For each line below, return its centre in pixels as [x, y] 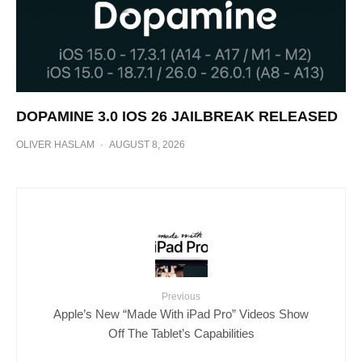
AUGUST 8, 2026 [147, 144]
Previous [181, 296]
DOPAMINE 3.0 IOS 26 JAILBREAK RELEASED [177, 116]
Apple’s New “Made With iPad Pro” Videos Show [181, 314]
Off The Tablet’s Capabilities [181, 333]
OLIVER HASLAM [55, 144]
